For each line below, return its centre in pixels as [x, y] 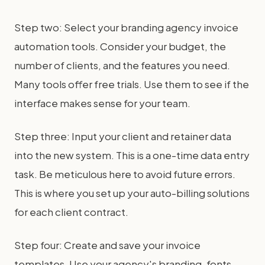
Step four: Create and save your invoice [107, 245]
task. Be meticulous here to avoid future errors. [125, 174]
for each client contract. [71, 212]
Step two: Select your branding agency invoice [126, 27]
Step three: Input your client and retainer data [123, 136]
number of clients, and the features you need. [122, 65]
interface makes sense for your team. [102, 103]
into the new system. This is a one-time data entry [132, 155]
